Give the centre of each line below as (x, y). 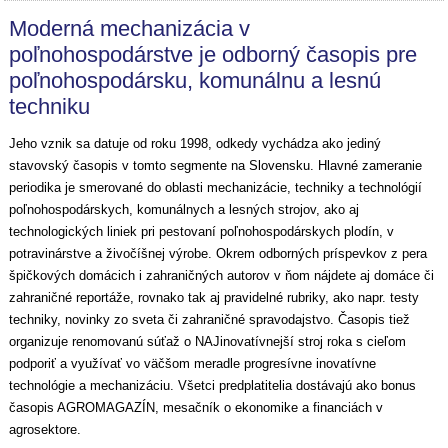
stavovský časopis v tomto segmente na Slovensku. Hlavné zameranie (216, 165)
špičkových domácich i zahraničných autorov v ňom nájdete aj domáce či (222, 275)
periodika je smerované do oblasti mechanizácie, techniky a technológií (216, 187)
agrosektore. (45, 429)
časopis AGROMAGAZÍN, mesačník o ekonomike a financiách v (196, 407)
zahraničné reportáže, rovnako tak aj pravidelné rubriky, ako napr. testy (214, 297)
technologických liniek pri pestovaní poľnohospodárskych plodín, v (202, 231)
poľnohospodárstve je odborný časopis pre (213, 54)
